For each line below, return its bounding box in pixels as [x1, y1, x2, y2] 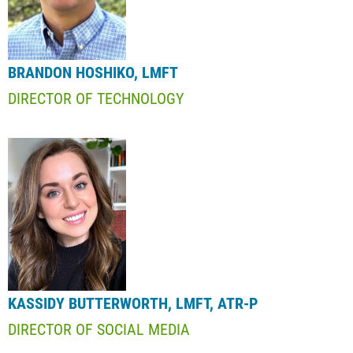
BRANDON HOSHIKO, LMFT [8, 63, 178, 83]
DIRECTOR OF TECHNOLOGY [8, 89, 184, 109]
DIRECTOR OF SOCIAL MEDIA [8, 319, 190, 339]
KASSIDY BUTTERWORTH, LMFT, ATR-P [8, 293, 258, 313]
